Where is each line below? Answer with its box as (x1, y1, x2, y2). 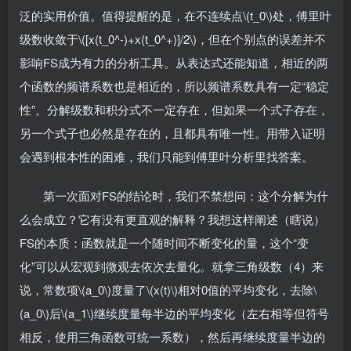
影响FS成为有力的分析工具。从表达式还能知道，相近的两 (20, 54, 328, 71)
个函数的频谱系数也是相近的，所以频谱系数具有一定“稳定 (20, 78, 329, 94)
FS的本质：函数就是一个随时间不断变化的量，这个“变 (20, 234, 309, 251)
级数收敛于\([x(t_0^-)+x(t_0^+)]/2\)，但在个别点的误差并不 (20, 31, 326, 47)
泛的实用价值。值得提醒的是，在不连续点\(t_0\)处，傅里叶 (20, 7, 331, 24)
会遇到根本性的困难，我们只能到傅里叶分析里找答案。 (20, 148, 313, 165)
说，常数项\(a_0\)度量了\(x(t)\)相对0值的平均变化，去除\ (20, 281, 317, 298)
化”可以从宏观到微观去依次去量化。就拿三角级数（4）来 (20, 258, 324, 274)
